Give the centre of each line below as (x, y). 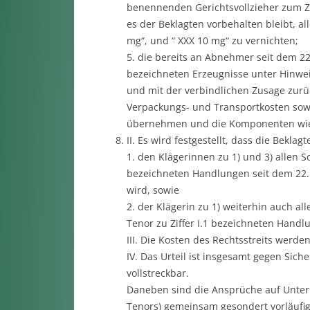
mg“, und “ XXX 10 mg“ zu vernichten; (212, 40)
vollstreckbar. (157, 273)
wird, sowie (153, 190)
